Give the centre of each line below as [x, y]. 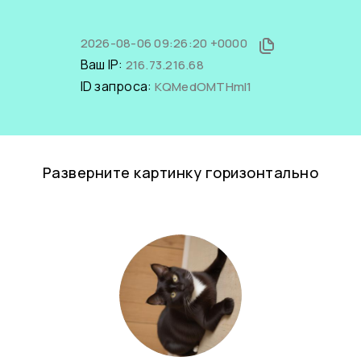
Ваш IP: [103, 64]
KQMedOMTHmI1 [203, 87]
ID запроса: [117, 86]
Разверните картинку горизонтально [180, 172]
